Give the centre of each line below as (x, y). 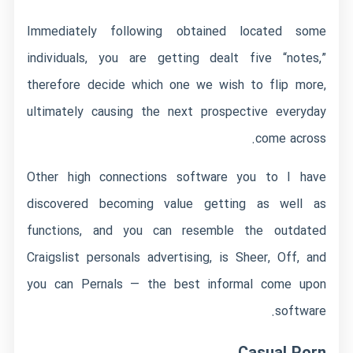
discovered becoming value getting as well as (176, 204)
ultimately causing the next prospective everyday (176, 112)
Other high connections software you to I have (176, 178)
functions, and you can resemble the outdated (176, 231)
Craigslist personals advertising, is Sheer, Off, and (176, 258)
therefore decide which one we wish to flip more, (176, 85)
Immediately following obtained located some (176, 32)
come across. (290, 139)
